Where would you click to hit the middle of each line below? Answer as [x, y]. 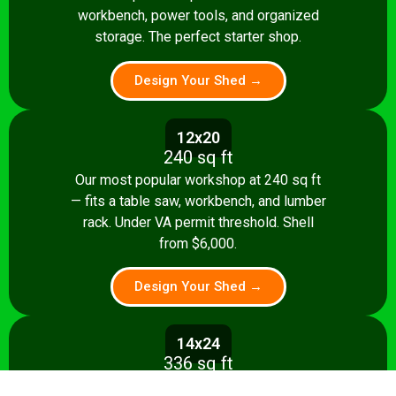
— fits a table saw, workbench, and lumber [198, 201]
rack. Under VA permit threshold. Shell [198, 222]
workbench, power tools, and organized [198, 16]
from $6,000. [198, 243]
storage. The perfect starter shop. [198, 37]
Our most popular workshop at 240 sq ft [198, 179]
